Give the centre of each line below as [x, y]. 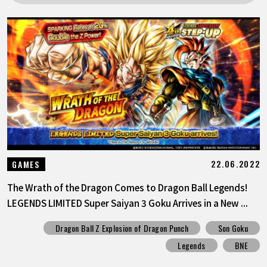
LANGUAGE [41, 94]
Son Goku [233, 228]
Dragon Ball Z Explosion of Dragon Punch [122, 228]
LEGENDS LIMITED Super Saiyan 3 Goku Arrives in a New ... [127, 202]
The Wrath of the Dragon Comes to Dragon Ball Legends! [127, 187]
